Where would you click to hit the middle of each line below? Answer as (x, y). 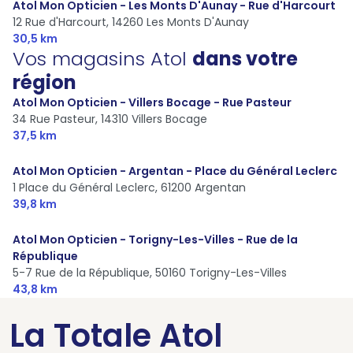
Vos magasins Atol (102, 58)
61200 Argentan (203, 187)
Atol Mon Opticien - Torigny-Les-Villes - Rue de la (155, 239)
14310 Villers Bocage (154, 119)
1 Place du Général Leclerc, (85, 187)
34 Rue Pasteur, (55, 119)
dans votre (245, 58)
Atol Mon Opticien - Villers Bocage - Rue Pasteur (152, 102)
